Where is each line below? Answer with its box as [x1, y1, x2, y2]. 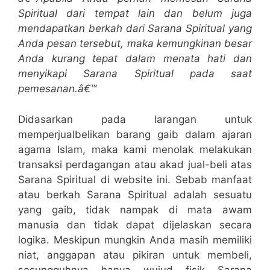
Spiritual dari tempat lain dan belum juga [18, 7, 252, 19]
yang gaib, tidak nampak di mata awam [18, 203, 252, 216]
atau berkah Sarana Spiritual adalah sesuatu [18, 188, 252, 201]
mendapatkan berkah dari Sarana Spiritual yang [18, 22, 252, 34]
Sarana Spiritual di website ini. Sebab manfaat [18, 173, 252, 186]
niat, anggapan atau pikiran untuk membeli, [18, 248, 252, 261]
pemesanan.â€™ [18, 83, 96, 95]
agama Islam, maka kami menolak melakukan [18, 143, 252, 155]
